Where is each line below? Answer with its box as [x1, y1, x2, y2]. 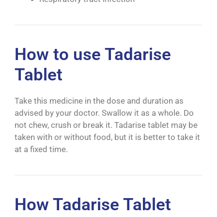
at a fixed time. [15, 144, 68, 155]
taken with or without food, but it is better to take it [15, 132, 200, 142]
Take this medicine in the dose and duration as [15, 96, 184, 106]
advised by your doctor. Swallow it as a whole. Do [15, 108, 194, 118]
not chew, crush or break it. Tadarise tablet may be [15, 120, 198, 130]
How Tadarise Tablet [15, 195, 171, 215]
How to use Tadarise [15, 45, 171, 65]
